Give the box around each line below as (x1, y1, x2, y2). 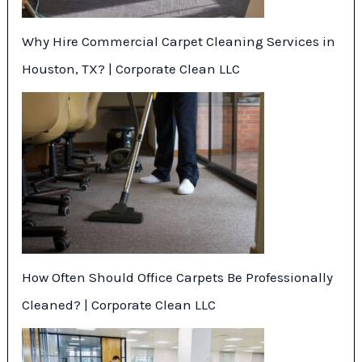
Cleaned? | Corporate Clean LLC (22, 296, 217, 313)
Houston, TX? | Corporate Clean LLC (22, 60, 241, 77)
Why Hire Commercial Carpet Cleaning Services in (22, 32, 336, 49)
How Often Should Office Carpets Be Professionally (22, 268, 334, 285)
